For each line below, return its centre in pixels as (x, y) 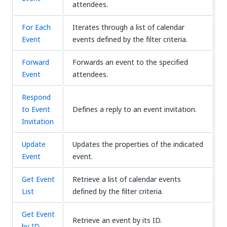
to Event (36, 109)
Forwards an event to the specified (130, 62)
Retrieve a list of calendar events (127, 179)
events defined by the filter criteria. (130, 39)
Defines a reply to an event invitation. (135, 109)
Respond (36, 97)
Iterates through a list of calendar (128, 27)
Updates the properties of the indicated (138, 144)
